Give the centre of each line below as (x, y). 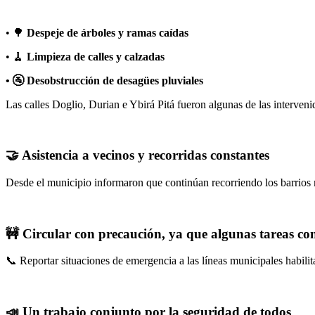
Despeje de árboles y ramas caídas (108, 32)
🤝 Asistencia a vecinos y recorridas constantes (137, 155)
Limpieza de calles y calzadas (96, 56)
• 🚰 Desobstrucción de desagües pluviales (104, 80)
